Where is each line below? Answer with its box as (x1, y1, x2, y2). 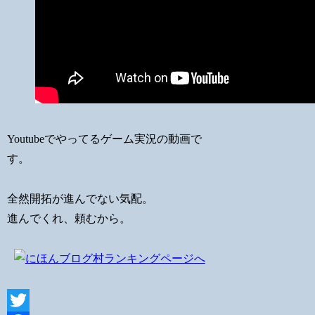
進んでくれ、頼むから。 (7, 212, 131, 225)
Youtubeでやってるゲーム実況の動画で (7, 133, 202, 146)
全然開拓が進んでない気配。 (7, 193, 154, 205)
